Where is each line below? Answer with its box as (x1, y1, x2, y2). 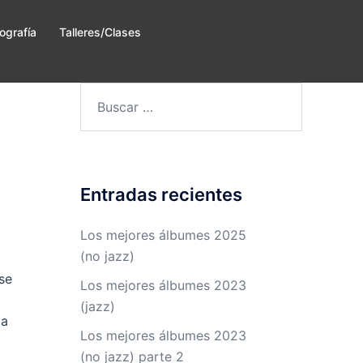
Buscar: (79, 84, 124, 100)
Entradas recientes (79, 184, 242, 205)
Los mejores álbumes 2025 (79, 227, 246, 243)
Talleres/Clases (59, 25, 141, 39)
